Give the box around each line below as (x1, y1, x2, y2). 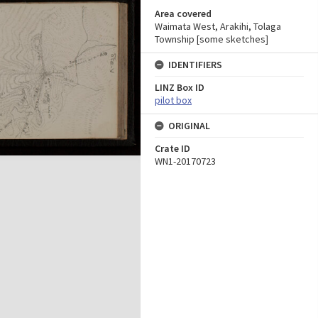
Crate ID (155, 142, 190, 155)
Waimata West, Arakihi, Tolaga (155, 20, 281, 33)
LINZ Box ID (155, 81, 204, 94)
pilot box (155, 94, 192, 106)
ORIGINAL (168, 119, 210, 132)
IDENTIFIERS (168, 58, 222, 71)
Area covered (155, 7, 212, 20)
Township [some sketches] (155, 33, 268, 45)
